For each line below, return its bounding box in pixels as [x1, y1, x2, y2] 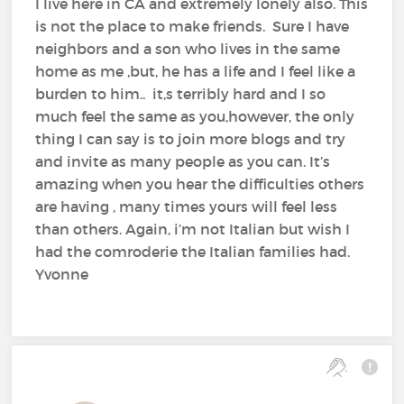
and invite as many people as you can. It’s [35, 152, 331, 171]
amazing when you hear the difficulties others [35, 175, 365, 194]
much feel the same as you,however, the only [35, 107, 355, 126]
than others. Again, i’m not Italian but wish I [35, 220, 351, 239]
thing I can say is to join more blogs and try [35, 130, 346, 149]
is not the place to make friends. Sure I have [35, 17, 350, 36]
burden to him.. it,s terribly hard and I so [35, 85, 326, 104]
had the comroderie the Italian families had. [35, 243, 351, 262]
